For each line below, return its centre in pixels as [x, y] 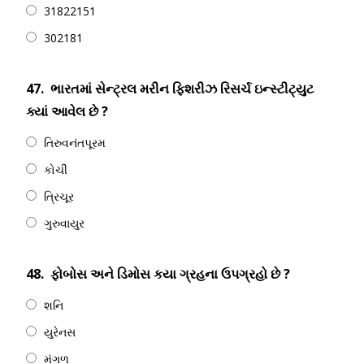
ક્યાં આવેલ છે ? [67, 111]
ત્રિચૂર [59, 196]
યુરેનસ [60, 332]
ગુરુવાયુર [64, 223]
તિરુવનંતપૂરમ [75, 143]
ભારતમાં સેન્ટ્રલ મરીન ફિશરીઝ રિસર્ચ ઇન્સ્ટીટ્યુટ [182, 89]
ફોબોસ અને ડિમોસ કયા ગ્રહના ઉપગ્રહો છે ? [170, 274]
